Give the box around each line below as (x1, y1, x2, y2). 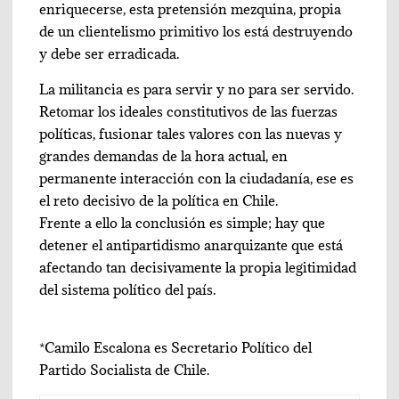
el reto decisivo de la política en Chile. (39, 191, 279, 210)
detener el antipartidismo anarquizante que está (39, 236, 344, 255)
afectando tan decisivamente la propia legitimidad (39, 258, 357, 277)
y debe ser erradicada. (39, 45, 180, 63)
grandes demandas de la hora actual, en (39, 147, 289, 166)
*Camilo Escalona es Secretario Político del (39, 338, 313, 357)
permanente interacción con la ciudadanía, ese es (39, 169, 354, 188)
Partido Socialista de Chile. (39, 361, 210, 379)
